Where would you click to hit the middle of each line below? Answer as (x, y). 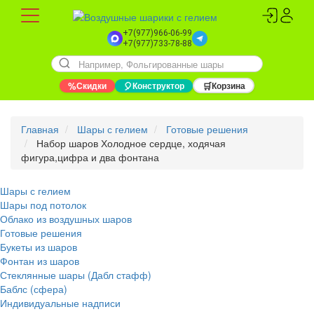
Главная (40, 129)
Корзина (228, 85)
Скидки (91, 85)
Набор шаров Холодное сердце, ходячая (131, 143)
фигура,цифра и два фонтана (90, 157)
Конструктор (158, 85)
